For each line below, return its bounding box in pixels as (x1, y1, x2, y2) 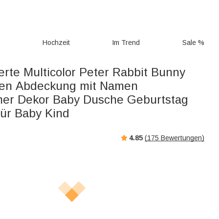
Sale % (182, 39, 204, 46)
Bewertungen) (159, 133, 204, 142)
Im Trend (112, 39, 140, 46)
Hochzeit (42, 39, 70, 46)
